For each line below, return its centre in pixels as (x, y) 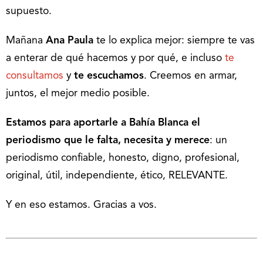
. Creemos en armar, (190, 76)
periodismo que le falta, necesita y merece (108, 141)
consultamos (35, 76)
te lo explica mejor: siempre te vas (174, 41)
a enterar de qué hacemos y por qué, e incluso (115, 58)
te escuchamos (109, 76)
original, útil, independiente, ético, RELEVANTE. (117, 176)
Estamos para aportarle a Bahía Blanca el (103, 123)
